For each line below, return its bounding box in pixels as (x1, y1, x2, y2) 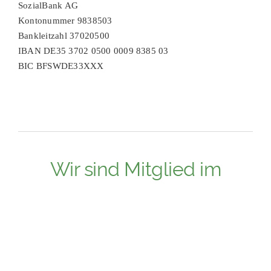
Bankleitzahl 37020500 (18, 30, 110, 41)
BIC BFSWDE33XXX (18, 60, 104, 71)
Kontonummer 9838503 (18, 15, 113, 25)
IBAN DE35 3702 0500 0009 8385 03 (18, 45, 169, 56)
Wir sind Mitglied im (50, 153, 221, 181)
